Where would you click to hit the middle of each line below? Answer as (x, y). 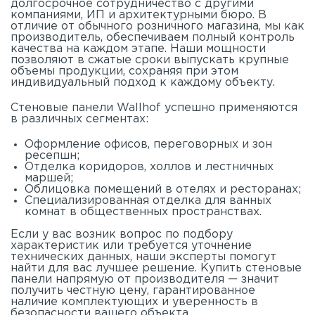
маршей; (49, 178)
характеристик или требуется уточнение (131, 245)
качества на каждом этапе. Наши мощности (138, 49)
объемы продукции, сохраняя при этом (124, 71)
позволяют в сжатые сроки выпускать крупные (150, 60)
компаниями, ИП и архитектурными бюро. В (139, 15)
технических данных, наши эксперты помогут (143, 257)
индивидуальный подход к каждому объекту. (143, 82)
